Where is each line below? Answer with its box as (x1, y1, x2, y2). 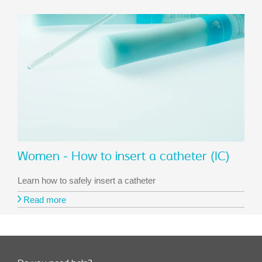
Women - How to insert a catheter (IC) (18, 150, 230, 164)
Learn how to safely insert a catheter (18, 175, 156, 186)
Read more (21, 195, 66, 205)
